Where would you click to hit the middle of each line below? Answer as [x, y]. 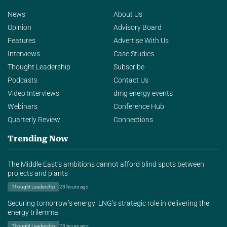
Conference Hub [139, 107]
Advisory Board [138, 28]
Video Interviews [33, 94]
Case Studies [134, 54]
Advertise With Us [141, 41]
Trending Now [38, 138]
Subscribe [129, 67]
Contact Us [131, 81]
